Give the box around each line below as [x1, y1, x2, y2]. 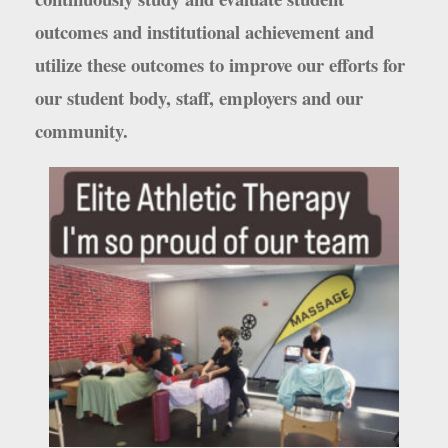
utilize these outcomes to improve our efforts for [35, 50, 405, 78]
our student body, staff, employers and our [35, 83, 363, 111]
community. [35, 116, 128, 144]
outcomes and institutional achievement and [35, 17, 374, 45]
